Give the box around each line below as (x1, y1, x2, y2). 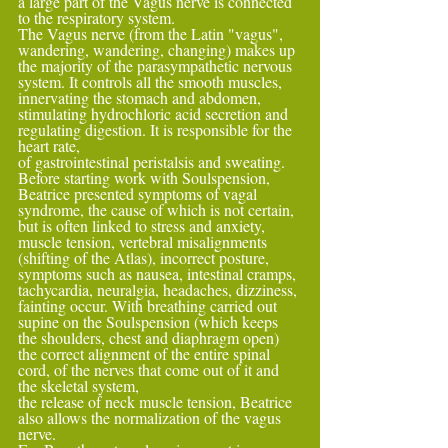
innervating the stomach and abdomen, (18, 87, 265, 108)
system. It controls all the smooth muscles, (18, 71, 286, 92)
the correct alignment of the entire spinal (18, 343, 274, 364)
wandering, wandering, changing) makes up (18, 39, 299, 60)
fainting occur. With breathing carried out (18, 295, 281, 316)
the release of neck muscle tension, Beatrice (18, 391, 296, 412)
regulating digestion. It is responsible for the (18, 119, 296, 140)
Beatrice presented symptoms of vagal (18, 183, 261, 204)
